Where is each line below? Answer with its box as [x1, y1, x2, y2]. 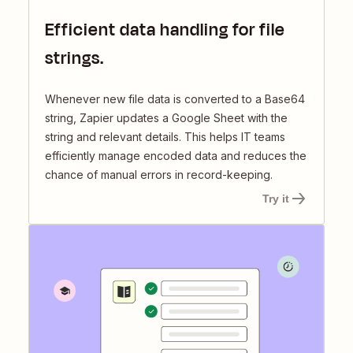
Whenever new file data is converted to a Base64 [45, 92, 305, 106]
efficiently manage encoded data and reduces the [45, 149, 307, 163]
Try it [262, 192, 289, 206]
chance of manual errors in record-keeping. [45, 168, 273, 182]
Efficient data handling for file [45, 17, 285, 43]
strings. [45, 46, 104, 72]
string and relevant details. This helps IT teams [45, 130, 285, 144]
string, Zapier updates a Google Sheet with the [45, 111, 288, 125]
